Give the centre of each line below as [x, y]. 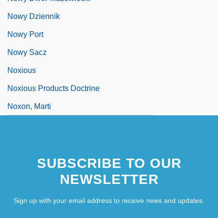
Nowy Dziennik [34, 16]
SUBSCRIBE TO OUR [109, 163]
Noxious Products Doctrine [54, 88]
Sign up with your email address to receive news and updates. [109, 200]
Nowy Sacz [27, 52]
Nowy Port [25, 34]
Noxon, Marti [29, 106]
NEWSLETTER [109, 179]
